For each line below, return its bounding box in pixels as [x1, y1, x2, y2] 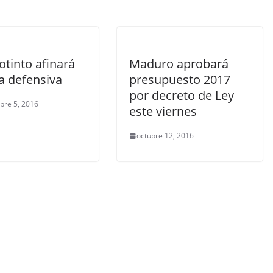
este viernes [129, 103, 197, 119]
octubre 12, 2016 [136, 130, 194, 141]
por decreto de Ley [129, 87, 234, 104]
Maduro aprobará [129, 55, 229, 72]
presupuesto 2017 [129, 71, 230, 88]
